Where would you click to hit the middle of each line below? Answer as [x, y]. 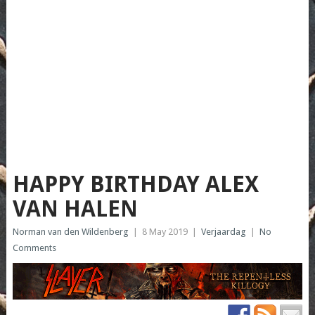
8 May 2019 [165, 232]
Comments [34, 248]
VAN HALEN [75, 209]
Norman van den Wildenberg [70, 232]
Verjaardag [223, 232]
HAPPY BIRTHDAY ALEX [135, 185]
